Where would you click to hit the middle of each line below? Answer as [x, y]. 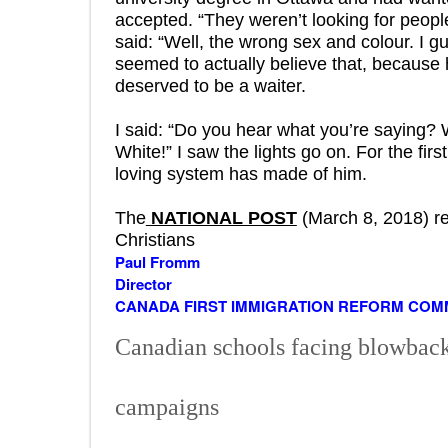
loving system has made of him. [240, 174]
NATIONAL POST [221, 218]
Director [143, 284]
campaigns [166, 407]
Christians [154, 240]
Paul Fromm [157, 262]
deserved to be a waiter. [210, 86]
